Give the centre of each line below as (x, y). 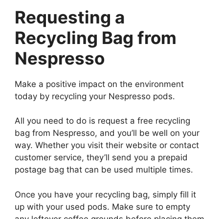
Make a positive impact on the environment (99, 84)
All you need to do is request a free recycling (102, 121)
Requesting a (70, 17)
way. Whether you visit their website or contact (107, 145)
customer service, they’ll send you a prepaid (101, 158)
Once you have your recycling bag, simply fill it (105, 194)
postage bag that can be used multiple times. (104, 170)
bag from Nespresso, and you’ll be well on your (107, 133)
